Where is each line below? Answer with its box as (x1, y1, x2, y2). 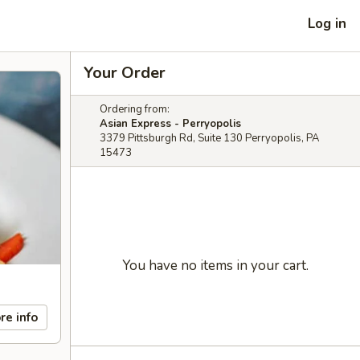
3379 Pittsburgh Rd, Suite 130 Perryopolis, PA (100, 131, 319, 145)
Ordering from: (100, 102, 170, 117)
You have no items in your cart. (122, 256, 309, 275)
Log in (308, 14, 346, 33)
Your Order (84, 62, 166, 84)
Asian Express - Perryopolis (100, 117, 241, 131)
